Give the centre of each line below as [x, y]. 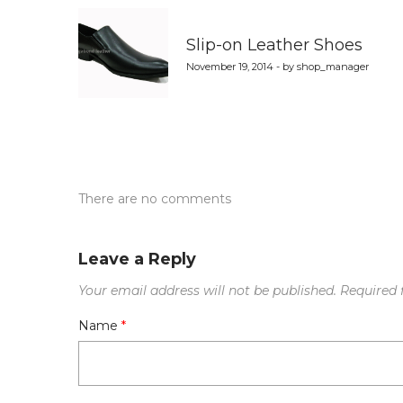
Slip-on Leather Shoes [274, 45]
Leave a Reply [137, 260]
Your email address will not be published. [207, 291]
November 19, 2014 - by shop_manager [278, 67]
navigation [177, 25]
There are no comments [155, 199]
